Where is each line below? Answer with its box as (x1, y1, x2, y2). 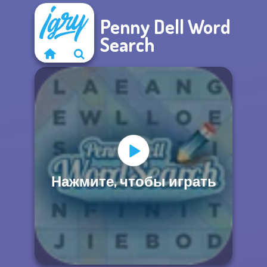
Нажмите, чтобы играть (51, 171, 216, 190)
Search (100, 32, 154, 57)
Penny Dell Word (100, 14, 231, 39)
